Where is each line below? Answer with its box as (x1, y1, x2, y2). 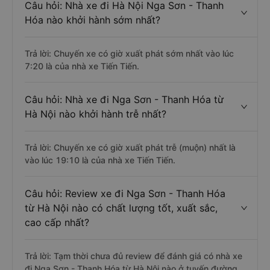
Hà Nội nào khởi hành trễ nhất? (25, 108, 166, 120)
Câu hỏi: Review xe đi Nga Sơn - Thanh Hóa (25, 187, 225, 199)
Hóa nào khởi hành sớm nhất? (25, 14, 160, 26)
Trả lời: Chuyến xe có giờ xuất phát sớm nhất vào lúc (25, 48, 234, 58)
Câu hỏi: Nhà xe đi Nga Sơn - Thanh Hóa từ (25, 93, 224, 105)
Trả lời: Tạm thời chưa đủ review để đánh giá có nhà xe (25, 251, 242, 261)
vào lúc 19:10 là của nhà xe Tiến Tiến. (25, 155, 175, 165)
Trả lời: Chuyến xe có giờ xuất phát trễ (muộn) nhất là (25, 142, 236, 152)
